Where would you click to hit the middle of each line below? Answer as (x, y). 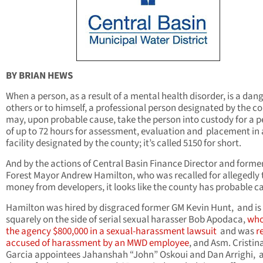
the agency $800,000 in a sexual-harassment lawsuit (111, 232)
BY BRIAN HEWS (39, 76)
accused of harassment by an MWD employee (97, 243)
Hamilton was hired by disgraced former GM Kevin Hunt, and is (134, 208)
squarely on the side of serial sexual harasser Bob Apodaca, (127, 220)
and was (236, 232)
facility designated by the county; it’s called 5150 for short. (124, 144)
